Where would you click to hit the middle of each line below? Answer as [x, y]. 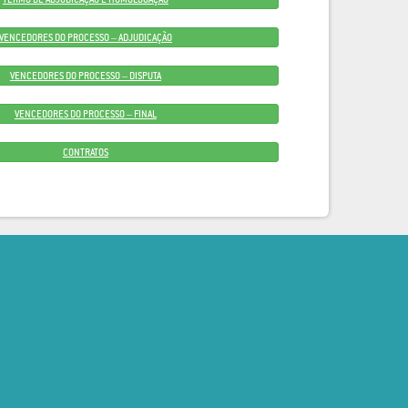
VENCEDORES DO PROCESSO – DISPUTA [85, 76]
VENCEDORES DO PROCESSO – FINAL [85, 114]
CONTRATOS [85, 152]
